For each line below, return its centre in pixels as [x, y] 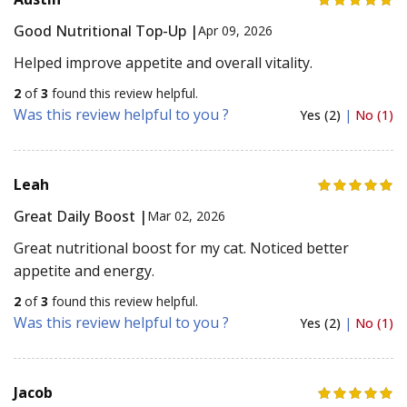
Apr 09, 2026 [235, 31]
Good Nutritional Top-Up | [106, 30]
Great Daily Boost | [80, 216]
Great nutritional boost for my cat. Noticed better [181, 248]
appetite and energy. [84, 270]
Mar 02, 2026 [186, 216]
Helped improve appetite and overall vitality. [163, 62]
